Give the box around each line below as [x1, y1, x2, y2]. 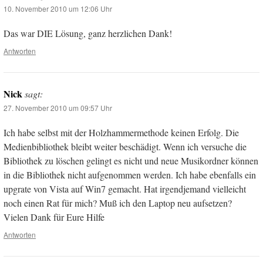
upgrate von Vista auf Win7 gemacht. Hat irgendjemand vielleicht [4, 183, 246, 195]
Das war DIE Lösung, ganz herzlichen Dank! [4, 27, 172, 40]
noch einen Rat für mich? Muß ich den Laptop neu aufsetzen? [4, 197, 232, 210]
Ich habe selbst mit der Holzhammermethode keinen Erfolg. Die [4, 126, 239, 139]
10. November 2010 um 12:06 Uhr [4, 4, 112, 14]
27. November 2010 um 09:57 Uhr [4, 103, 112, 113]
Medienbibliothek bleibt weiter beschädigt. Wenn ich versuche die [4, 140, 247, 153]
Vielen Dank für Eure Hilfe [4, 211, 104, 224]
